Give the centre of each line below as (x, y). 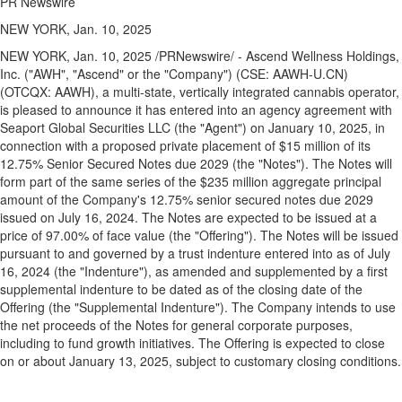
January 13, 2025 (119, 361)
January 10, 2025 (318, 128)
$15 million (310, 146)
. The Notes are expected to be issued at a (256, 218)
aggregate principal (325, 182)
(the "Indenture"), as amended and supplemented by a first (219, 271)
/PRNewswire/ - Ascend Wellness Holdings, (275, 56)
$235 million (234, 182)
